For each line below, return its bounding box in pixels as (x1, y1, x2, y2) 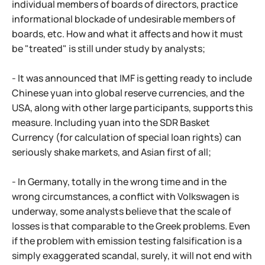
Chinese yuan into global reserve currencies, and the (12, 86, 244, 99)
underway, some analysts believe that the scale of (12, 205, 231, 218)
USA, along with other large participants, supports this (12, 101, 253, 114)
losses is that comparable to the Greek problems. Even (12, 219, 250, 232)
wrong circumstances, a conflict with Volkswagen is (12, 190, 239, 203)
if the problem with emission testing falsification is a (12, 234, 242, 247)
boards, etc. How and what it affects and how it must (12, 27, 243, 40)
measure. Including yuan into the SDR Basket (12, 116, 210, 129)
